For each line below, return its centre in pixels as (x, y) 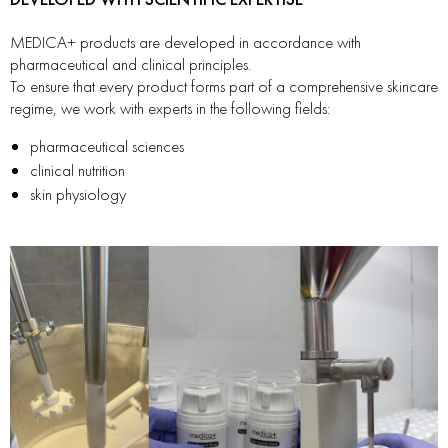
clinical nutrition (77, 170)
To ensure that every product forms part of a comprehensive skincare (224, 86)
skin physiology (78, 194)
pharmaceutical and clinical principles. (130, 64)
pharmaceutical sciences (107, 146)
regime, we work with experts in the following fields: (170, 108)
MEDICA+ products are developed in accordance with (185, 42)
